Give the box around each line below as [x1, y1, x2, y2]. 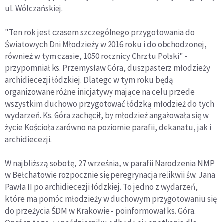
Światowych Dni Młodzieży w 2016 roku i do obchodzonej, [5, 39, 207, 50]
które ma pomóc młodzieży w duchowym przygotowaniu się [5, 193, 217, 204]
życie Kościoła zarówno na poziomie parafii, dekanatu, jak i [5, 122, 211, 133]
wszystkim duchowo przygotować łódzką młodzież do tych [5, 98, 214, 109]
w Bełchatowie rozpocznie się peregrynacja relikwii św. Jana [5, 169, 215, 180]
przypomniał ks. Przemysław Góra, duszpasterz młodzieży [5, 62, 210, 73]
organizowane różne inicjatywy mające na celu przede [5, 86, 195, 97]
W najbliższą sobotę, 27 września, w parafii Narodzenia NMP [5, 158, 215, 168]
